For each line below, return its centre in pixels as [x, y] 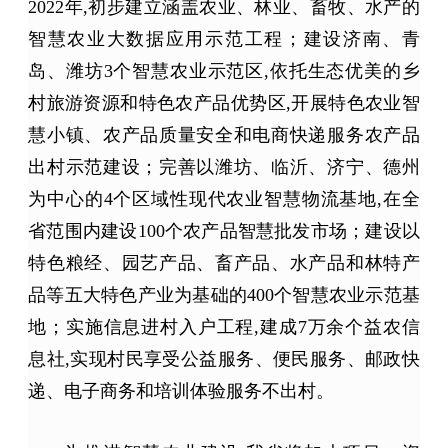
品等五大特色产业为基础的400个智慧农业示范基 [224, 294]
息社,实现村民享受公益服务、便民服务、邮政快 [224, 358]
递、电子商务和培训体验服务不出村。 [181, 390]
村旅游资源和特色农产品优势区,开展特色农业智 [224, 102]
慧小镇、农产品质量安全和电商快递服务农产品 [224, 134]
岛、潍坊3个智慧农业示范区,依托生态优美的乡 [224, 70]
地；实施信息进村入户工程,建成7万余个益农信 [224, 326]
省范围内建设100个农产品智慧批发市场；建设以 [224, 230]
